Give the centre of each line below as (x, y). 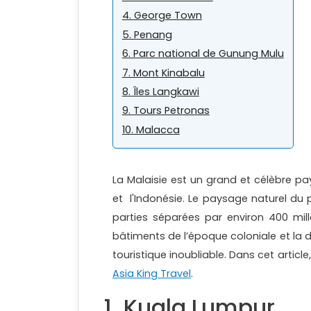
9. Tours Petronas (166, 111)
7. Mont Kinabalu (163, 73)
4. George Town (162, 16)
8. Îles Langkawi (160, 91)
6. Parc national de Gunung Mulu (203, 54)
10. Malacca (151, 129)
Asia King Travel (152, 274)
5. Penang (147, 34)
